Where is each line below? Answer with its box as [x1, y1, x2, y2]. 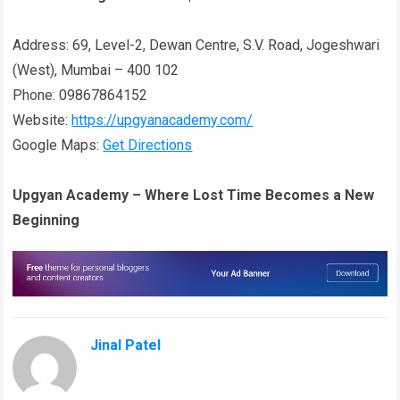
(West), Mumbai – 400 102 [12, 61, 179, 79]
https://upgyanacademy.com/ [71, 111, 254, 129]
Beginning [12, 211, 80, 229]
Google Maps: [12, 136, 104, 154]
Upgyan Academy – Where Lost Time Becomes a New [12, 186, 375, 204]
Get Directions [103, 136, 193, 154]
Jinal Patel [90, 337, 162, 354]
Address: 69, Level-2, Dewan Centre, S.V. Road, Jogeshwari [12, 36, 380, 54]
